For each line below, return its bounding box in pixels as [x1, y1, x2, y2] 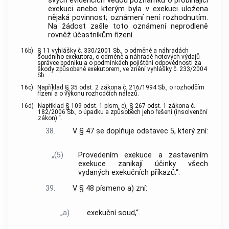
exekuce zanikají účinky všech [78, 159, 208, 168]
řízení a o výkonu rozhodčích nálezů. [37, 89, 139, 97]
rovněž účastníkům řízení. [48, 31, 134, 40]
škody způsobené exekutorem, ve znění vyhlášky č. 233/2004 [37, 65, 207, 73]
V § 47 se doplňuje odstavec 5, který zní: [72, 126, 208, 135]
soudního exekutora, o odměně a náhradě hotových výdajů [37, 53, 200, 60]
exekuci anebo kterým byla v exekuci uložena [48, 5, 208, 14]
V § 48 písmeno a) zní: [72, 184, 147, 193]
